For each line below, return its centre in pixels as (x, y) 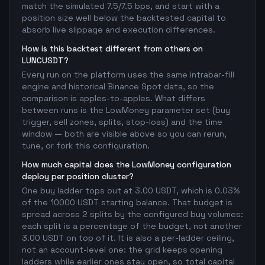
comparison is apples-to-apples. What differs (114, 98)
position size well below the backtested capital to (124, 18)
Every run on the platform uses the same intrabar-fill (128, 75)
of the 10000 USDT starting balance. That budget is (127, 202)
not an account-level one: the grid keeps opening (122, 250)
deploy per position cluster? (78, 176)
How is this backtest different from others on (112, 49)
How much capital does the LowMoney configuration (127, 164)
